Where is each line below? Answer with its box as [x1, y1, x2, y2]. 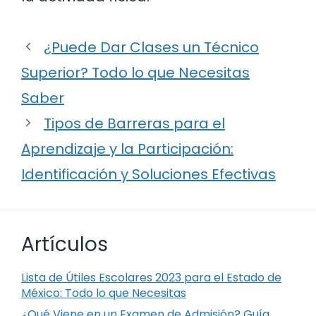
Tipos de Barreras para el [44, 113, 225, 133]
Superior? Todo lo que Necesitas [21, 62, 250, 83]
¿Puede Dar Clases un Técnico [44, 37, 259, 57]
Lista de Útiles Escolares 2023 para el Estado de [21, 269, 281, 286]
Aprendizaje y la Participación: [21, 138, 233, 159]
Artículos [21, 230, 108, 258]
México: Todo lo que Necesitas [21, 284, 186, 301]
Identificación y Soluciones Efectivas [21, 164, 276, 184]
